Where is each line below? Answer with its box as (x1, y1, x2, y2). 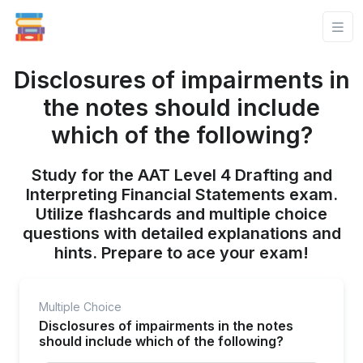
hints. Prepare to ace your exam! (54, 243, 309, 263)
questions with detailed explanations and (22, 224, 341, 243)
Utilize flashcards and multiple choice (36, 204, 327, 224)
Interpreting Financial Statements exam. (25, 185, 338, 204)
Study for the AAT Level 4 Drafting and (31, 165, 332, 185)
